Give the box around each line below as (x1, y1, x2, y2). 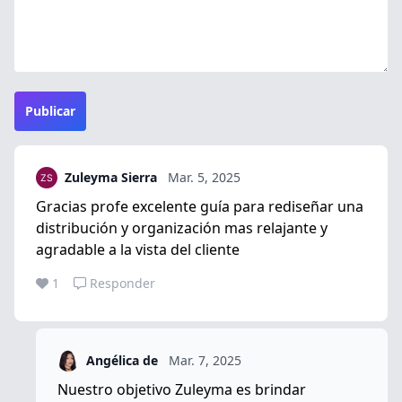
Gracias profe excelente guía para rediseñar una (36, 196, 363, 216)
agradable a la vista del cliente (36, 239, 240, 259)
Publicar (25, 101, 75, 119)
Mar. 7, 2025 (169, 351, 241, 369)
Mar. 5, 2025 (168, 168, 240, 186)
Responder (90, 274, 155, 292)
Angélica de (86, 351, 158, 369)
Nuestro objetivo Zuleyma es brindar (57, 379, 306, 399)
